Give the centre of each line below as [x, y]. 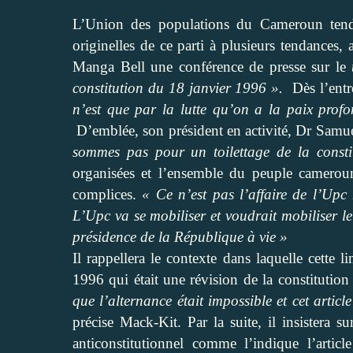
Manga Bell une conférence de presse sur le [212, 66]
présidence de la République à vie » [180, 236]
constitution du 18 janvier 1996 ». [178, 87]
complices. [108, 194]
